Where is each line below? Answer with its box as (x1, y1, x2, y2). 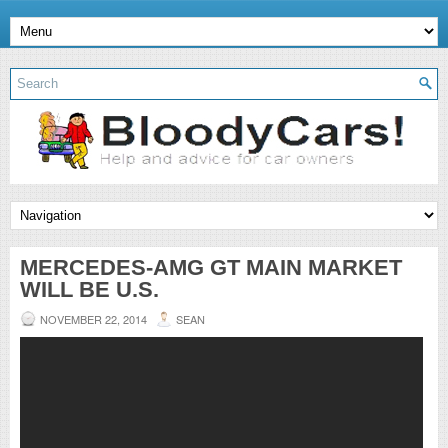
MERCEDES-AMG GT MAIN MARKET (20, 254, 402, 280)
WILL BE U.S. (20, 276, 159, 302)
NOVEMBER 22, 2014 (40, 310, 147, 327)
